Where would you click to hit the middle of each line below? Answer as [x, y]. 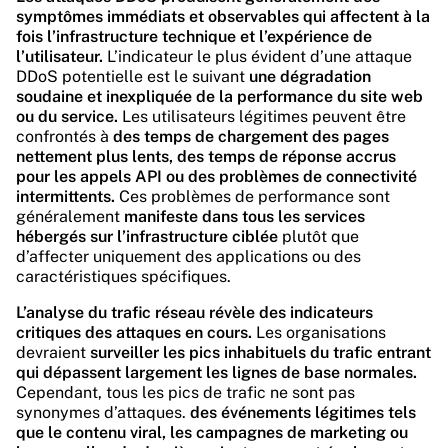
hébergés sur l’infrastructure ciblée [147, 236]
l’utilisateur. [59, 56]
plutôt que [318, 236]
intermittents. [65, 196]
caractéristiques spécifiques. [123, 276]
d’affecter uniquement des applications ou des [188, 256]
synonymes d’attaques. [103, 412]
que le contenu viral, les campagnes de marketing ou [212, 432]
